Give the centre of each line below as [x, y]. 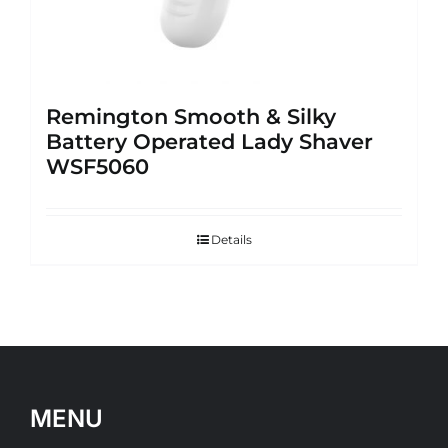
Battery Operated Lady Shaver [209, 141]
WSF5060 [97, 166]
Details [231, 239]
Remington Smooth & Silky [191, 116]
